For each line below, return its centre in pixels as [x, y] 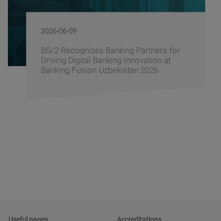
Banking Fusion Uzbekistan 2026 [99, 70]
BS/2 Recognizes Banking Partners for [110, 51]
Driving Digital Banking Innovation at [106, 60]
